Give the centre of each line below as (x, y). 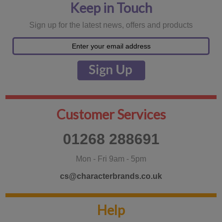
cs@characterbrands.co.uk (111, 176)
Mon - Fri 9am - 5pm (111, 159)
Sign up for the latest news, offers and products (111, 25)
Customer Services (111, 114)
